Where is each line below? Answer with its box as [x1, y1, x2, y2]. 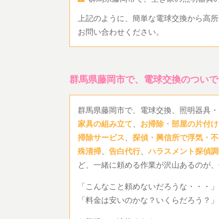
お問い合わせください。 [78, 26, 164, 38]
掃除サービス [78, 131, 125, 143]
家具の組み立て [78, 118, 132, 130]
